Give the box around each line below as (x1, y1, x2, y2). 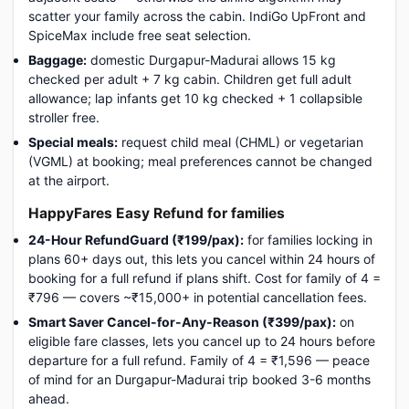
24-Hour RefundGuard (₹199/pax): (28, 232, 244, 247)
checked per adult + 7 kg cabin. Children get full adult (28, 71, 351, 87)
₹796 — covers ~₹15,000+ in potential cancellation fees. (28, 289, 367, 305)
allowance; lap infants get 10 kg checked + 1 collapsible (28, 90, 362, 106)
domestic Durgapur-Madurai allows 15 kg (87, 52, 336, 68)
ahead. (28, 391, 69, 406)
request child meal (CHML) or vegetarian (118, 134, 363, 150)
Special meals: (28, 134, 118, 150)
